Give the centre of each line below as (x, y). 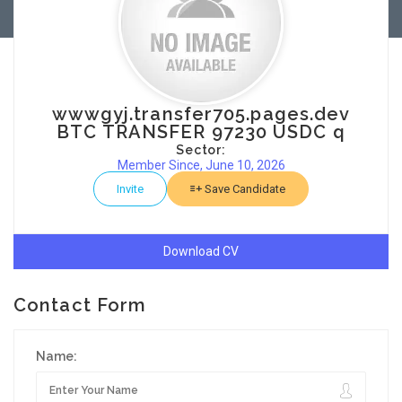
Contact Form (80, 305)
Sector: (201, 150)
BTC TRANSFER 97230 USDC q (201, 132)
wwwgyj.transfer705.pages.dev (201, 114)
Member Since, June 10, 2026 (201, 165)
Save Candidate (244, 189)
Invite (130, 189)
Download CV (201, 251)
